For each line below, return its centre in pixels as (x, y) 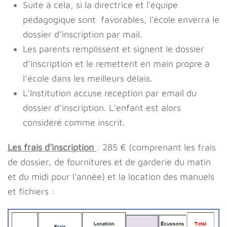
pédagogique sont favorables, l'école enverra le (121, 20)
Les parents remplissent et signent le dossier (113, 49)
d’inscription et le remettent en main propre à (116, 64)
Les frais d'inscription (51, 147)
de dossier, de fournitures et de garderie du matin (109, 162)
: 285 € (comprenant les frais (156, 147)
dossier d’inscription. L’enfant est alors (102, 108)
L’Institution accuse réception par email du (110, 93)
